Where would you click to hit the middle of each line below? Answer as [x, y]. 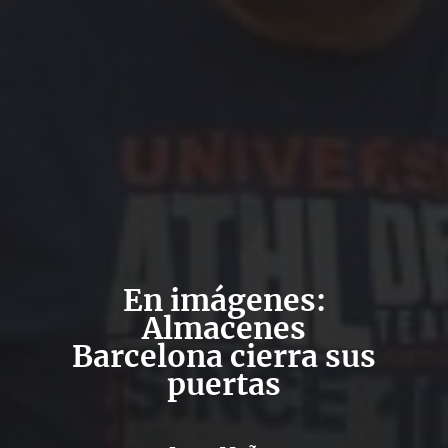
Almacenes [224, 328]
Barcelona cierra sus [224, 356]
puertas [224, 384]
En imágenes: [224, 300]
